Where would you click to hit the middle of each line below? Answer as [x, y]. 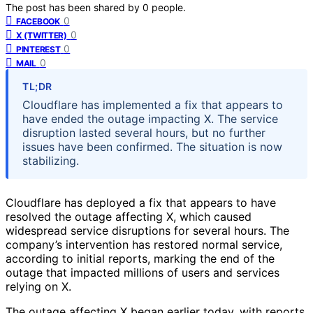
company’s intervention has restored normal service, [144, 244]
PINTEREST [38, 49]
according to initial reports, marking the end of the [140, 258]
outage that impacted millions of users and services [143, 272]
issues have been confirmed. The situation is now [152, 146]
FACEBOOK [38, 21]
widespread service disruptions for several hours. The [147, 230]
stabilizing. [51, 160]
